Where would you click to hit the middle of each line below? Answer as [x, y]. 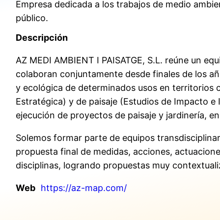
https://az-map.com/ [84, 188]
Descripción [42, 38]
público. [32, 18]
